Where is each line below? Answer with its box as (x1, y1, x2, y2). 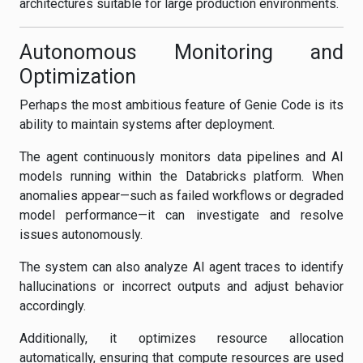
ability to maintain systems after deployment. (19, 117, 275, 132)
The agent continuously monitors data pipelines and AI (19, 149, 344, 164)
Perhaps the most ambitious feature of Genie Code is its (19, 97, 344, 113)
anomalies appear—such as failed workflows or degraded (19, 188, 344, 203)
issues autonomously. (19, 227, 143, 242)
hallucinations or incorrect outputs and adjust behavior (19, 279, 344, 294)
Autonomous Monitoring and (19, 41, 344, 64)
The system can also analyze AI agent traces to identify (19, 259, 344, 275)
